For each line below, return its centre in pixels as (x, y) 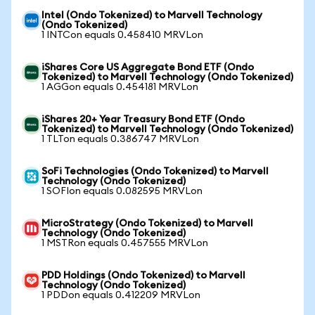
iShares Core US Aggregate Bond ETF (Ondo (148, 67)
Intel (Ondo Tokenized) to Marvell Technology (152, 15)
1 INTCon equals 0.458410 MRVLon (122, 35)
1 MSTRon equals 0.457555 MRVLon (125, 243)
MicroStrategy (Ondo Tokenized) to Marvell (147, 224)
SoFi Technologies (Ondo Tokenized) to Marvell (155, 172)
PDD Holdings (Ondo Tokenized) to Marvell (143, 276)
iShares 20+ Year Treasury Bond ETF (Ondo (143, 120)
